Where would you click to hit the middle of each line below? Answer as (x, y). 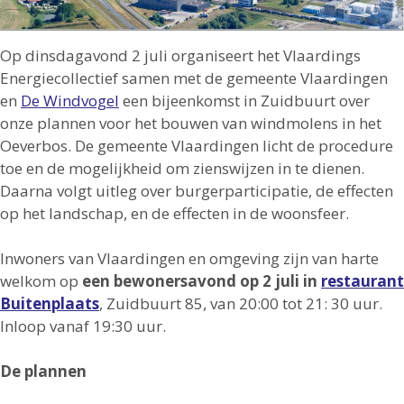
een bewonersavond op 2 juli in (202, 280)
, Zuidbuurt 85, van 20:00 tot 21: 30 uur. (241, 303)
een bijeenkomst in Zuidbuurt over (244, 100)
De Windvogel (70, 100)
